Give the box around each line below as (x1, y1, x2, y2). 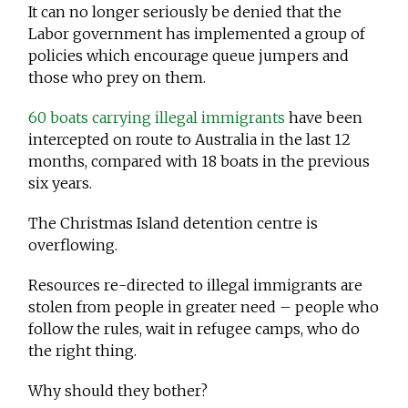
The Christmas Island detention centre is (28, 214, 319, 233)
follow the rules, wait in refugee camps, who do (28, 320, 361, 339)
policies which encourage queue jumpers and (28, 46, 350, 66)
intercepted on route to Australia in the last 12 (28, 130, 352, 149)
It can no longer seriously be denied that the (28, 3, 342, 22)
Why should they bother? (28, 382, 209, 401)
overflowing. (28, 236, 118, 255)
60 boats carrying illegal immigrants (28, 108, 286, 127)
